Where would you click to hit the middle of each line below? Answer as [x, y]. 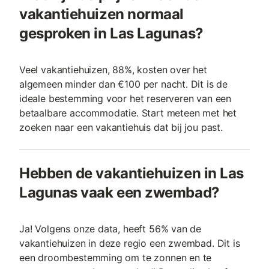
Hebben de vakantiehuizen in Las [131, 174]
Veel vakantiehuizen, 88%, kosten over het [113, 70]
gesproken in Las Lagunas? [111, 34]
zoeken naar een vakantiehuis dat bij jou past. [121, 128]
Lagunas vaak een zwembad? [119, 193]
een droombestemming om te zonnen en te [116, 258]
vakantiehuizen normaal [101, 14]
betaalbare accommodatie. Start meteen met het [128, 113]
